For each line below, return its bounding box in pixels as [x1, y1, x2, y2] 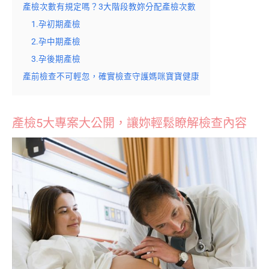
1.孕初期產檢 [31, 19, 80, 29]
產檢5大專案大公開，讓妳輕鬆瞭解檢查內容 [12, 115, 247, 130]
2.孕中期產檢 [31, 36, 80, 46]
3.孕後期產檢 [31, 53, 80, 64]
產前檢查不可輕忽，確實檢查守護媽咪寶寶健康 [23, 71, 199, 81]
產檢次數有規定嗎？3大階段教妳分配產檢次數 [23, 1, 196, 11]
